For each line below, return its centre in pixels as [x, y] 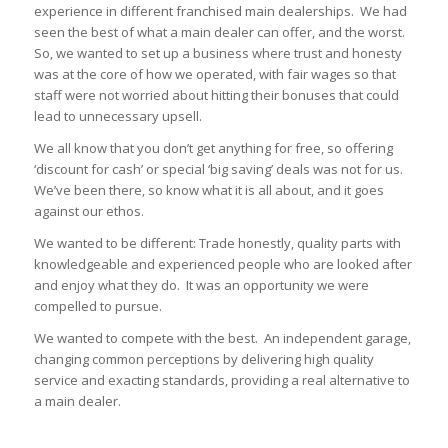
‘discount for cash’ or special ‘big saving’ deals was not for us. [219, 169]
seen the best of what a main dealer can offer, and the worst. [220, 32]
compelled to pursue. [97, 306]
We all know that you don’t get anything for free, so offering [213, 148]
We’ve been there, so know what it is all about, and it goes [208, 190]
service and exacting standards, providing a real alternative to [221, 380]
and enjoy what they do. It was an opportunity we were [201, 285]
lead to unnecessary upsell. [117, 116]
